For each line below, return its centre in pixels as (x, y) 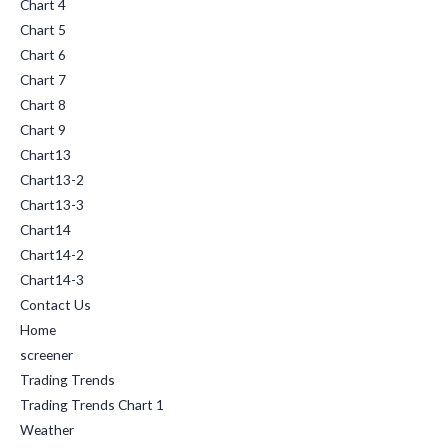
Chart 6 (43, 54)
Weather (47, 429)
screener (46, 354)
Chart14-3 (52, 279)
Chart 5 (43, 29)
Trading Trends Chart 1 (92, 404)
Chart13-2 (52, 179)
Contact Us (55, 304)
